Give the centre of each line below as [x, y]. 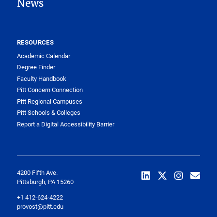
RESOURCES [35, 42]
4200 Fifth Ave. [37, 172]
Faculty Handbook [42, 78]
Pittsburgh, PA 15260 [45, 182]
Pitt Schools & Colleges [49, 112]
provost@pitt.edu [40, 206]
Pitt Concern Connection [50, 90]
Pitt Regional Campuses [50, 101]
